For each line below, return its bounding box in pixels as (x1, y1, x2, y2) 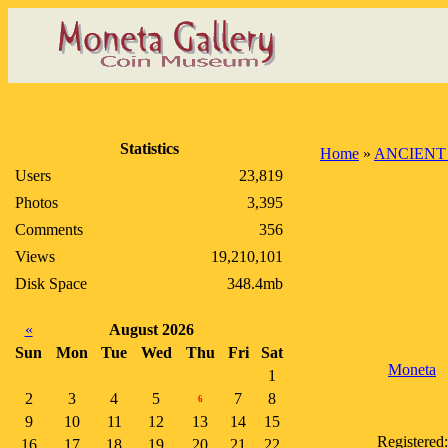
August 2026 (109, 321, 194, 338)
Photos (15, 194, 58, 211)
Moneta (388, 361, 436, 378)
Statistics (119, 140, 179, 157)
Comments (15, 221, 83, 238)
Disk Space (15, 275, 87, 292)
